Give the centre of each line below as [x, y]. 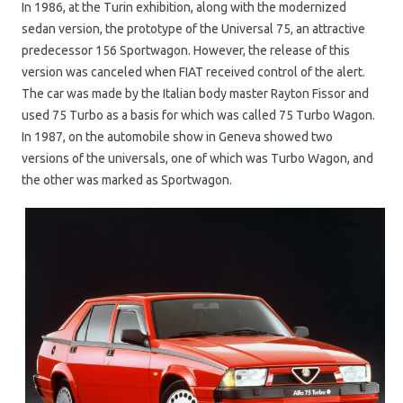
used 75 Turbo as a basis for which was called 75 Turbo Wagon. [198, 115]
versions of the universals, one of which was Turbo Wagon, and [197, 158]
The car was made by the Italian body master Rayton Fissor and [195, 93]
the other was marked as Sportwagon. [127, 179]
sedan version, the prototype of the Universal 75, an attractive [193, 28]
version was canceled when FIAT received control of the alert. [193, 72]
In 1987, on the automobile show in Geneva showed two [177, 136]
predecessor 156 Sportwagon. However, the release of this [186, 50]
